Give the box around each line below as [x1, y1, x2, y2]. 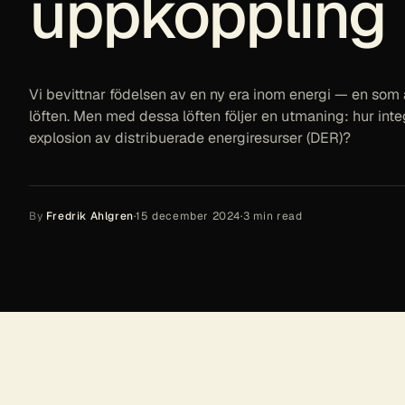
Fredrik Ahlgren [45, 208, 134, 223]
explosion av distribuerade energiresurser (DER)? [29, 127, 351, 147]
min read [250, 208, 303, 223]
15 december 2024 [136, 208, 241, 223]
